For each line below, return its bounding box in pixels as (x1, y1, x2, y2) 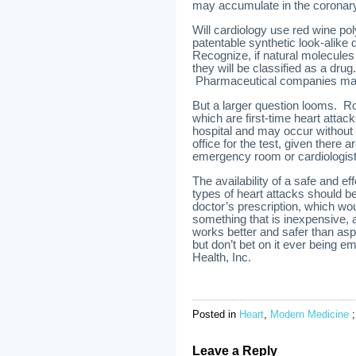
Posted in (192, 308, 239, 320)
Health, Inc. (192, 251, 251, 264)
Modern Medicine (270, 308, 349, 320)
